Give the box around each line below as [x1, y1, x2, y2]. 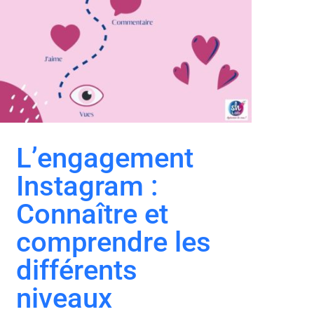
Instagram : [16, 169, 158, 203]
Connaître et [16, 197, 168, 231]
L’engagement [16, 141, 193, 175]
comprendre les [16, 225, 211, 259]
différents [16, 253, 137, 287]
